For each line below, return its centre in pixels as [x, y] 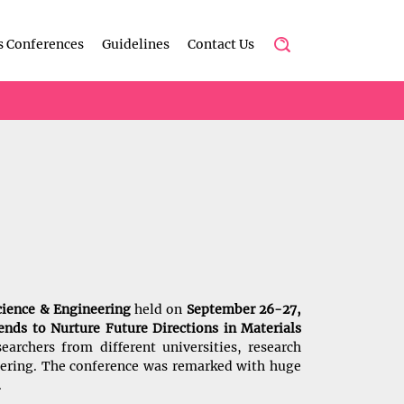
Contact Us [221, 44]
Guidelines [136, 44]
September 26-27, [242, 309]
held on [156, 309]
